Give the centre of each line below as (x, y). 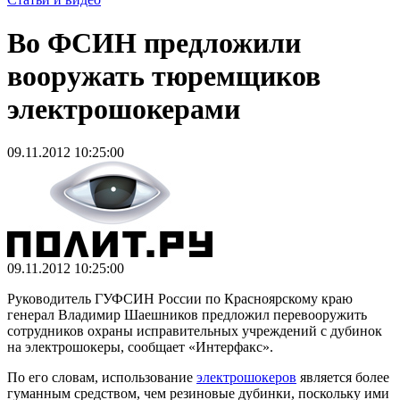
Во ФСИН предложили (154, 42)
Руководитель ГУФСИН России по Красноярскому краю (180, 299)
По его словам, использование (102, 378)
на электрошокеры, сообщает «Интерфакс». (140, 347)
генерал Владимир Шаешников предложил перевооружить (187, 315)
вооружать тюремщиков (164, 75)
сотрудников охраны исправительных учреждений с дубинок (195, 331)
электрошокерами (124, 108)
